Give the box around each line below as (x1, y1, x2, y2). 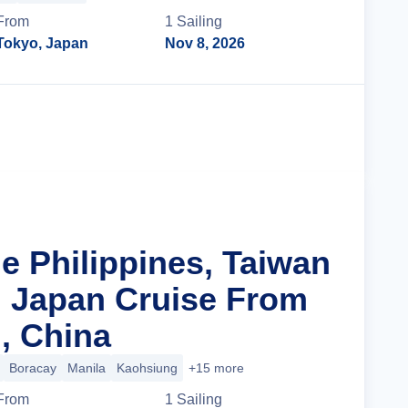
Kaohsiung (117, 361, 178, 375)
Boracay (9, 361, 56, 375)
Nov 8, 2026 (165, 36, 246, 51)
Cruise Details (220, 120, 317, 136)
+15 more (189, 361, 244, 375)
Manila (67, 361, 106, 375)
